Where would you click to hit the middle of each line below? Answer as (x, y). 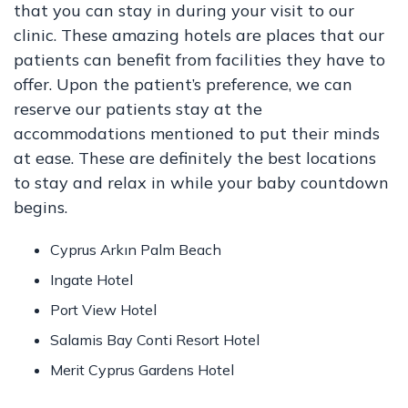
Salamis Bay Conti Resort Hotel (155, 340)
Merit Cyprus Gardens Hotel (142, 370)
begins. (41, 207)
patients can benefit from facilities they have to (199, 60)
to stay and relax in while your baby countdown (201, 183)
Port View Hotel (103, 310)
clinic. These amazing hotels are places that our (199, 35)
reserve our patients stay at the (138, 109)
